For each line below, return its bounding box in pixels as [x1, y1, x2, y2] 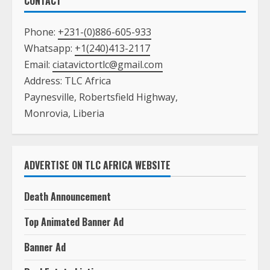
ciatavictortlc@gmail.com [52, 57, 163, 71]
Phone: [24, 25, 58, 39]
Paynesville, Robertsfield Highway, [24, 90, 178, 104]
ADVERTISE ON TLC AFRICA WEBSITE [24, 157, 171, 172]
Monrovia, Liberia [24, 106, 104, 120]
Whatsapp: [24, 41, 75, 55]
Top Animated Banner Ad [24, 214, 124, 229]
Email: [24, 57, 52, 71]
